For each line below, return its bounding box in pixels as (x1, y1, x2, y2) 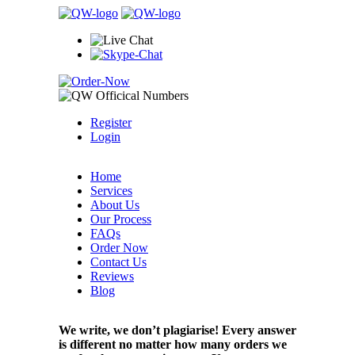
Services (90, 184, 132, 197)
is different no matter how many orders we (59, 338, 287, 351)
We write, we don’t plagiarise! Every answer (59, 323, 296, 337)
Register (90, 116, 132, 129)
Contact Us (90, 255, 147, 269)
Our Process (90, 212, 151, 226)
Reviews (90, 269, 134, 283)
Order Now (90, 241, 148, 254)
